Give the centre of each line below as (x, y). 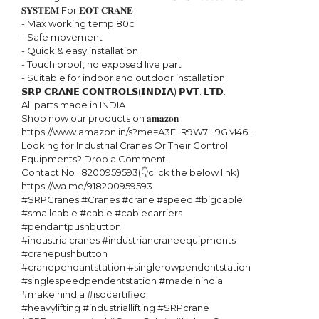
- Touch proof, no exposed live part (101, 64)
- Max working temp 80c (78, 23)
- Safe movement (62, 37)
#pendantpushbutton (71, 226)
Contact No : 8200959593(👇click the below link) (130, 172)
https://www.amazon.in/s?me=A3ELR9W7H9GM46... (138, 132)
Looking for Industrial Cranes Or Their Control (125, 145)
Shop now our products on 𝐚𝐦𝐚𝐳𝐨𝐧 (101, 118)
